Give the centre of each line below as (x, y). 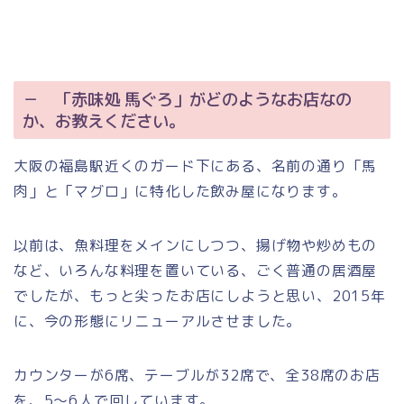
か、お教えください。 (104, 120)
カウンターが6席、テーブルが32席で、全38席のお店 (197, 375)
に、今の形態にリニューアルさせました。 (158, 321)
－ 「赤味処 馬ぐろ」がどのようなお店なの (187, 99)
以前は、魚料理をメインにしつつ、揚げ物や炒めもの (196, 245)
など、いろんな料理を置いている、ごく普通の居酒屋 (196, 270)
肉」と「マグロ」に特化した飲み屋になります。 (180, 191)
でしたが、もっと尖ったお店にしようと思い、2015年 (200, 295)
